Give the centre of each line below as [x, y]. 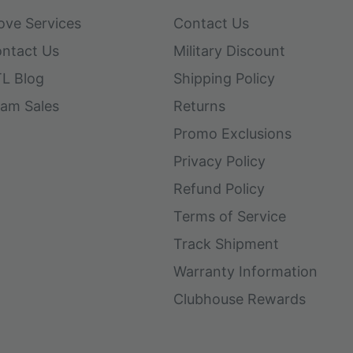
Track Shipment [226, 243]
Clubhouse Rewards [240, 299]
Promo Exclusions [232, 133]
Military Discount [229, 50]
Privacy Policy [219, 161]
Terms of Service [230, 216]
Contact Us [211, 23]
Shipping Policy [224, 78]
